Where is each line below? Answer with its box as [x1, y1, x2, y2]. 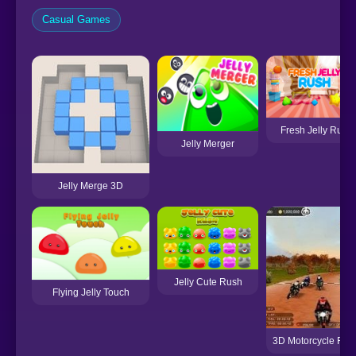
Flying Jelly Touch [52, 287, 130, 299]
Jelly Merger [181, 137, 234, 149]
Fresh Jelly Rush [280, 125, 353, 137]
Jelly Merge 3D [58, 180, 123, 192]
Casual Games [42, 13, 110, 25]
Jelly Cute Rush [173, 277, 242, 288]
